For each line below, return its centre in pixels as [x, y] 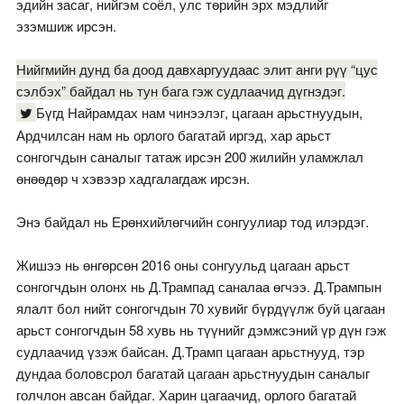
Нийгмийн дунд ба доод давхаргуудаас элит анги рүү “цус [197, 69]
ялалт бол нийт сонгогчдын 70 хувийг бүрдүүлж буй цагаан [200, 308]
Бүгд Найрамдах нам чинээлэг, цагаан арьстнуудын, [199, 113]
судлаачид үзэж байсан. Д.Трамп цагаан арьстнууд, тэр [190, 352]
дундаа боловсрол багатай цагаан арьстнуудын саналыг [193, 373]
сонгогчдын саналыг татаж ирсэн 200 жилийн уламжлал [189, 157]
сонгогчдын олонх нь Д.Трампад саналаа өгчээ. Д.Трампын [198, 287]
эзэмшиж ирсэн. [66, 26]
